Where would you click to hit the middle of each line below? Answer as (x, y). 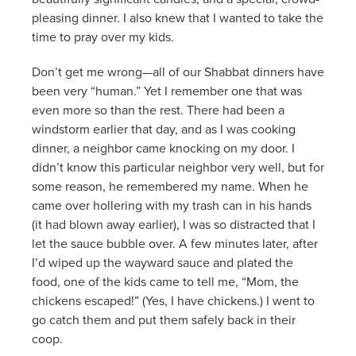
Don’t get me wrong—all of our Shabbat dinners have (178, 71)
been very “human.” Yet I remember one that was (167, 90)
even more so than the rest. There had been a (158, 109)
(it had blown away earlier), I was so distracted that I (174, 224)
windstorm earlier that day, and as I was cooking (164, 128)
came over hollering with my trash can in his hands (172, 205)
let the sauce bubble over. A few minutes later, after (175, 243)
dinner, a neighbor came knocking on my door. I (163, 147)
